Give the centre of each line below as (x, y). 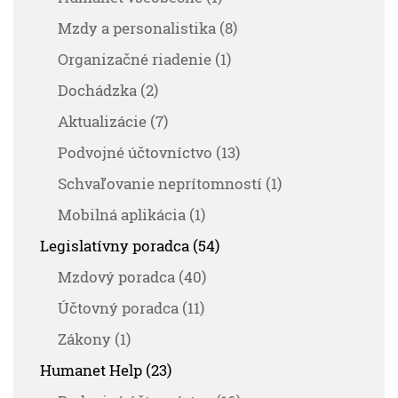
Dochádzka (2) (108, 91)
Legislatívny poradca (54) (130, 246)
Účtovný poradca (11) (131, 308)
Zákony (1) (94, 339)
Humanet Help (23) (106, 370)
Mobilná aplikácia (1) (131, 215)
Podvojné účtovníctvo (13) (149, 153)
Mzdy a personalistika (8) (147, 28)
